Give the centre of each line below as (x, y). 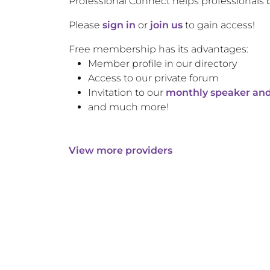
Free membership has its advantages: (159, 49)
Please (86, 25)
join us (166, 25)
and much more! (128, 107)
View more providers (121, 150)
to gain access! (219, 25)
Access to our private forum (153, 78)
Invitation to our (126, 93)
